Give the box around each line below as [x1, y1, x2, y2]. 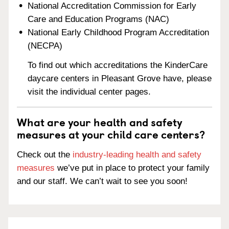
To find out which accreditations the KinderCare [28, 60, 208, 71]
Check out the [17, 150, 73, 159]
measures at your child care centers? [17, 126, 205, 143]
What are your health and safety [17, 113, 182, 130]
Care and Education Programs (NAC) [28, 14, 170, 24]
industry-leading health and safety [73, 150, 201, 159]
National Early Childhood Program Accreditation [28, 27, 210, 37]
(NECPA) [28, 40, 63, 51]
